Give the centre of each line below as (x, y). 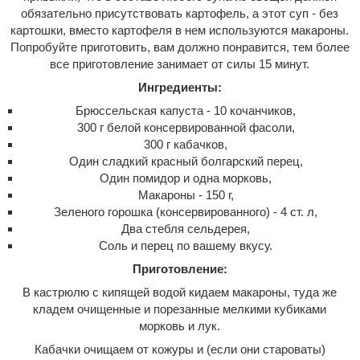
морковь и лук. (180, 326)
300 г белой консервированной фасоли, (186, 128)
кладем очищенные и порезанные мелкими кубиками (180, 309)
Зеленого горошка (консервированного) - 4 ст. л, (186, 212)
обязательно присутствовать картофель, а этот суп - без (180, 14)
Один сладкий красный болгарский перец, (186, 162)
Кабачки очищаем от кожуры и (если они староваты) (180, 350)
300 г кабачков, (186, 145)
